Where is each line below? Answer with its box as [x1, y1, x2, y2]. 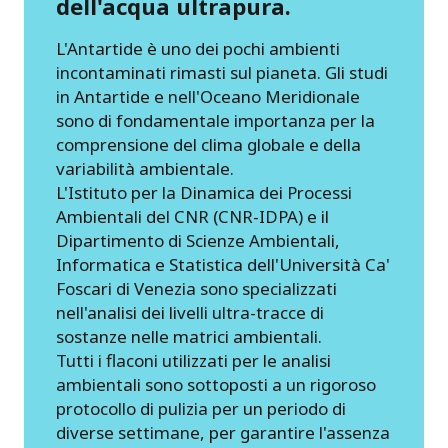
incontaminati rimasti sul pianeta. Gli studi [56, 61, 388, 84]
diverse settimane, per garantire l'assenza [56, 421, 390, 444]
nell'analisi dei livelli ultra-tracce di [56, 301, 324, 324]
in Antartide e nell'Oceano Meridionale [56, 85, 360, 108]
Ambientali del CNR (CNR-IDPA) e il [56, 205, 329, 228]
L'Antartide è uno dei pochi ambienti [56, 37, 340, 60]
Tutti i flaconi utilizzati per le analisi [56, 349, 331, 372]
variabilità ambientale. [56, 157, 234, 180]
